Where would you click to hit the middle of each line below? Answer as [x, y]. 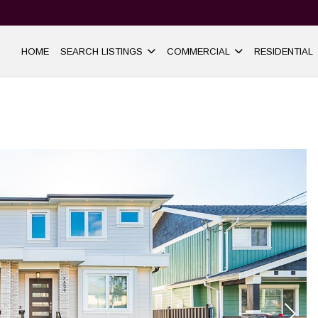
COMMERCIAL [198, 51]
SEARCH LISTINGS [102, 51]
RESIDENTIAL [284, 51]
